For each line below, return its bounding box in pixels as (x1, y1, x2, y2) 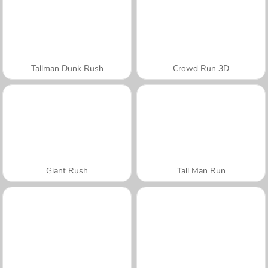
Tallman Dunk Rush (31, 62, 103, 74)
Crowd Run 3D (173, 62, 229, 74)
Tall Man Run (176, 165, 226, 176)
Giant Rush (46, 165, 88, 176)
